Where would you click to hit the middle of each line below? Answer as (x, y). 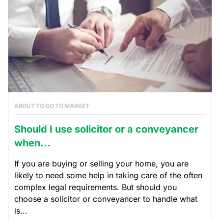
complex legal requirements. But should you (96, 187)
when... (32, 143)
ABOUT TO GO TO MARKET (52, 106)
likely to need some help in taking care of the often (108, 175)
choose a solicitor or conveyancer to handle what (106, 199)
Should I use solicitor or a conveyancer (106, 129)
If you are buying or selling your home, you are (101, 164)
